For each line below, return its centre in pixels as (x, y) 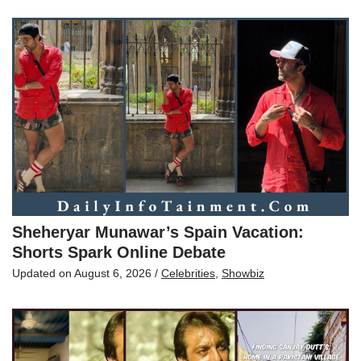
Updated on (43, 273)
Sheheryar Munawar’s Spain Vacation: (158, 232)
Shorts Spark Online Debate (119, 252)
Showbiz (243, 273)
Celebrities (188, 273)
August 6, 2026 (113, 273)
